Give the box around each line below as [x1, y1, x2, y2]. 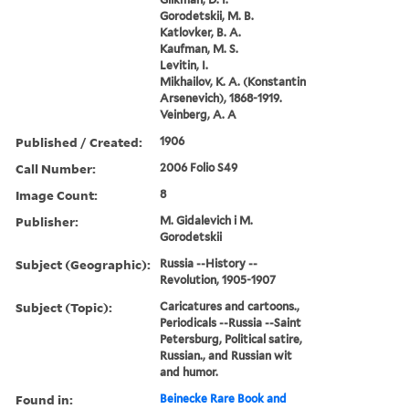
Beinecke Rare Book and [160, 391, 288, 405]
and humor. [160, 364, 219, 379]
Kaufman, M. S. [160, 41, 239, 56]
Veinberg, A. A [160, 107, 237, 121]
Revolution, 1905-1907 [160, 272, 277, 287]
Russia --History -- [160, 256, 258, 270]
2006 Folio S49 [160, 160, 238, 174]
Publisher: [16, 212, 79, 230]
